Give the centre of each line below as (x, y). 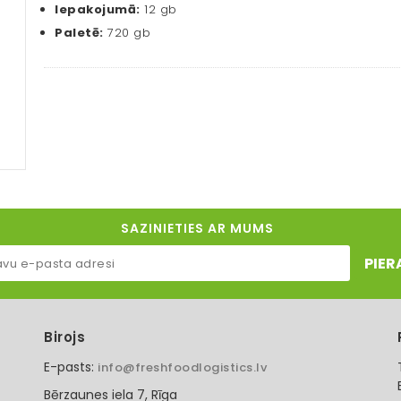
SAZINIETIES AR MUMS (197, 229)
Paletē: (79, 33)
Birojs (64, 337)
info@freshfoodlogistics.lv (182, 368)
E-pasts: (71, 367)
